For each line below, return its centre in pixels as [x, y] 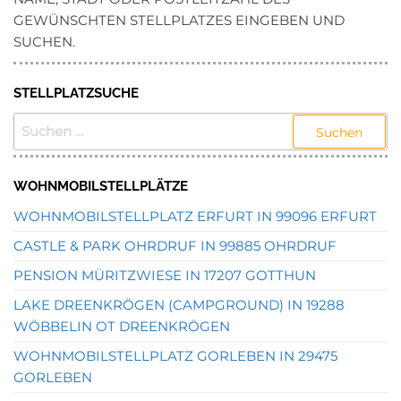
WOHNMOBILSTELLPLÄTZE [101, 186]
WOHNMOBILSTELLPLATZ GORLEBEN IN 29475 [175, 356]
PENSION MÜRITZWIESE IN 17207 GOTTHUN [165, 275]
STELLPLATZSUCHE [76, 93]
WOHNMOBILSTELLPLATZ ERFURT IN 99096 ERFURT [195, 216]
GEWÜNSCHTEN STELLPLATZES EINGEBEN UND [179, 20]
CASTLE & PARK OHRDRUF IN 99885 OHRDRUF [175, 246]
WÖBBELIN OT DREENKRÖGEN [122, 326]
